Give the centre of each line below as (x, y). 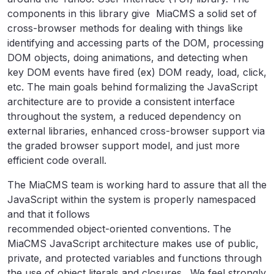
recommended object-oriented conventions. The (119, 229)
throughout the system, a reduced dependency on (124, 116)
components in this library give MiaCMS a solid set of (132, 13)
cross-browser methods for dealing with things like (125, 28)
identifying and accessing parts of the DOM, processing (135, 43)
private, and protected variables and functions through (135, 258)
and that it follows (49, 214)
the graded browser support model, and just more (124, 146)
